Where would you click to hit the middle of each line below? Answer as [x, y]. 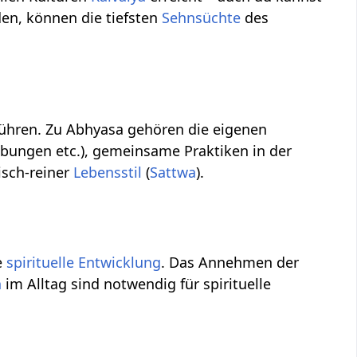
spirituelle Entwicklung [84, 263]
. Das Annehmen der [230, 263]
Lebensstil [108, 173]
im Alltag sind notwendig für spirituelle [137, 284]
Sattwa [173, 173]
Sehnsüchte [202, 18]
